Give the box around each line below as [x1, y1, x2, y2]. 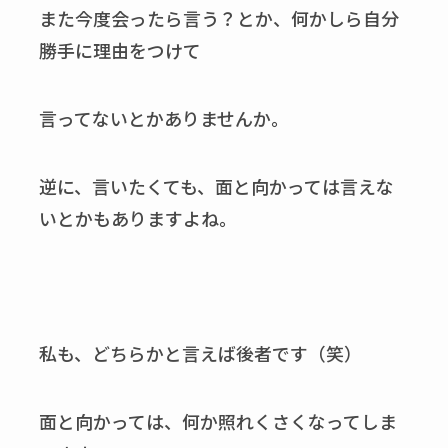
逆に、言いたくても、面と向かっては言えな [38, 172, 394, 199]
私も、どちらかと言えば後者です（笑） [38, 340, 362, 367]
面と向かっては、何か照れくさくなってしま [38, 408, 397, 435]
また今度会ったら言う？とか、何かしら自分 [38, 5, 399, 32]
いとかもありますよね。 [38, 204, 237, 231]
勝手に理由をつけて [38, 37, 201, 64]
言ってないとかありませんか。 [38, 104, 289, 131]
